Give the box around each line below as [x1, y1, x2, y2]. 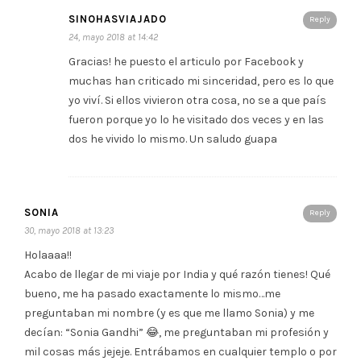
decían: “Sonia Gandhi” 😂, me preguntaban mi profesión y [24, 325, 329, 339]
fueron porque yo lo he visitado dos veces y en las [68, 112, 324, 127]
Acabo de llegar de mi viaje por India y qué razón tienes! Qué [24, 267, 330, 281]
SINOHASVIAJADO [68, 12, 167, 25]
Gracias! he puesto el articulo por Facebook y [68, 54, 304, 68]
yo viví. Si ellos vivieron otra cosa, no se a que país [68, 93, 326, 107]
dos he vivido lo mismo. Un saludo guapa [68, 131, 277, 146]
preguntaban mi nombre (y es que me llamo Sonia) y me [24, 305, 314, 320]
